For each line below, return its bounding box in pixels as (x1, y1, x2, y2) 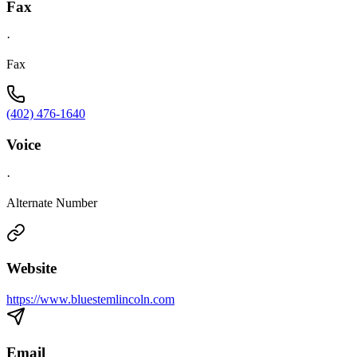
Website (6, 260, 57, 277)
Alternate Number (6, 195, 97, 210)
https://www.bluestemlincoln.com (6, 292, 175, 307)
